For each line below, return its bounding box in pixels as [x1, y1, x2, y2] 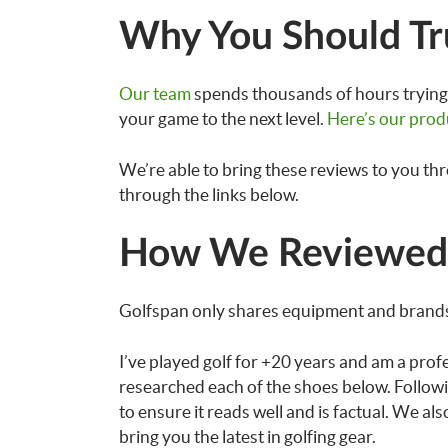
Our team [118, 84, 191, 103]
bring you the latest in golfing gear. [118, 426, 376, 446]
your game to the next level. [118, 109, 327, 128]
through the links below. [118, 184, 299, 204]
